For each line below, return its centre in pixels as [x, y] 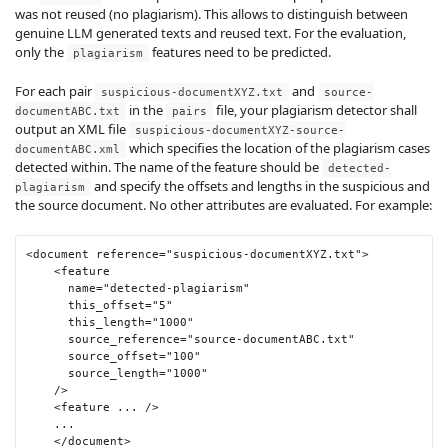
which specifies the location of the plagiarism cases [278, 147]
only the [41, 51]
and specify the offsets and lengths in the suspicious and [260, 185]
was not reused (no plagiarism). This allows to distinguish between [211, 13]
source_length [113, 372]
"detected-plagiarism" [176, 287]
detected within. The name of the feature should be [168, 166]
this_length [106, 321]
